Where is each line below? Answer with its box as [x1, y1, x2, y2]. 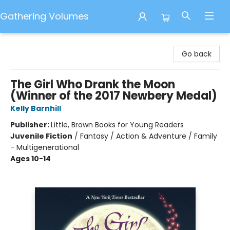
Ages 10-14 [10, 154, 51, 164]
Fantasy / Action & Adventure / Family [80, 131, 217, 141]
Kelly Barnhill [10, 103, 61, 113]
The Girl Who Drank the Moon [10, 76, 175, 92]
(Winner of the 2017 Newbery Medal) [10, 88, 217, 104]
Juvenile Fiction [10, 131, 72, 141]
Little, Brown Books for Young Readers [51, 120, 184, 130]
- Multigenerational [10, 142, 79, 152]
